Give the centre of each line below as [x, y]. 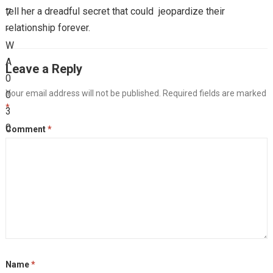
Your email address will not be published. [83, 93]
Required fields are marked [214, 93]
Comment [26, 129]
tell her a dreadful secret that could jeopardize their [115, 11]
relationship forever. [48, 27]
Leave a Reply [44, 69]
